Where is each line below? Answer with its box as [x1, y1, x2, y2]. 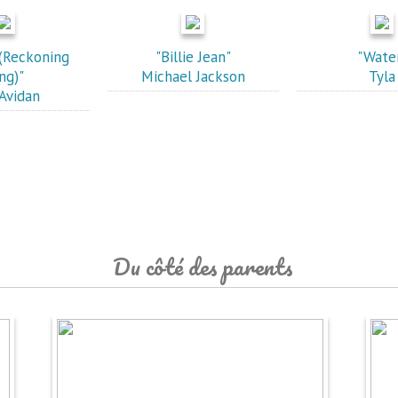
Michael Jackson [140, 67, 245, 86]
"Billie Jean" [155, 47, 231, 67]
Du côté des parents [112, 248, 293, 285]
